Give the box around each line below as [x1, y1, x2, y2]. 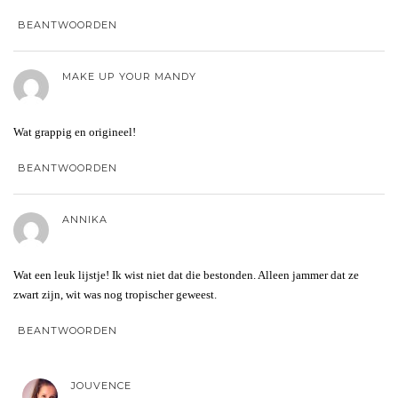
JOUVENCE [71, 378, 131, 392]
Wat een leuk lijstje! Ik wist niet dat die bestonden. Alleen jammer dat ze [13, 267, 359, 282]
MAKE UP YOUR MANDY [62, 69, 196, 83]
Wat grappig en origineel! [13, 124, 136, 139]
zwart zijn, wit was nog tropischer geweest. [13, 287, 217, 301]
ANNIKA [62, 212, 107, 226]
